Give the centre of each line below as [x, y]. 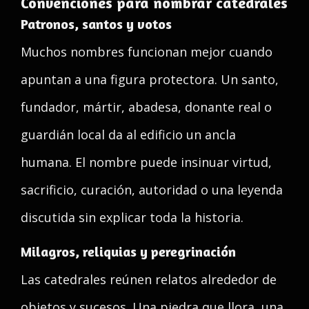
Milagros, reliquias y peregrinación [128, 251]
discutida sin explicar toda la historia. [132, 217]
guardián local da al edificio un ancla [128, 134]
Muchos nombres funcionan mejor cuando [147, 52]
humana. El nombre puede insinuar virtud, [146, 162]
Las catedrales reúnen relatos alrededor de [149, 279]
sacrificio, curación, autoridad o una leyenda [152, 190]
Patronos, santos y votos [96, 24]
